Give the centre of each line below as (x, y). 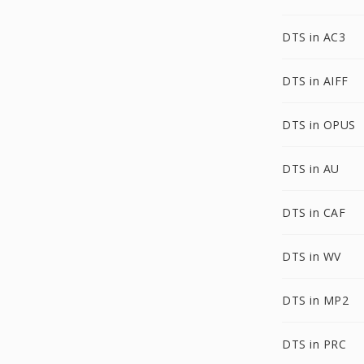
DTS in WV (312, 256)
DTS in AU (311, 169)
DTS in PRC (314, 344)
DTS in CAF (314, 212)
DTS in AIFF (315, 81)
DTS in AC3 (314, 37)
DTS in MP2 (315, 300)
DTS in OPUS (319, 125)
